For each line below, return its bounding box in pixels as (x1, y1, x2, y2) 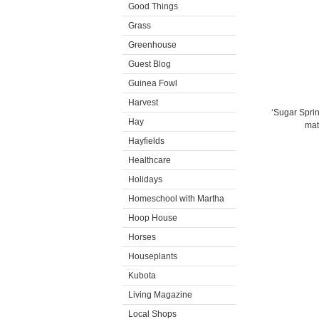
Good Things (128, 1, 178, 11)
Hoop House (128, 213, 177, 223)
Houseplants (128, 251, 177, 261)
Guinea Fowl (128, 78, 177, 88)
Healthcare (128, 155, 171, 165)
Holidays (128, 174, 162, 184)
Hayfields (128, 136, 164, 146)
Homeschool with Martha (128, 194, 224, 204)
